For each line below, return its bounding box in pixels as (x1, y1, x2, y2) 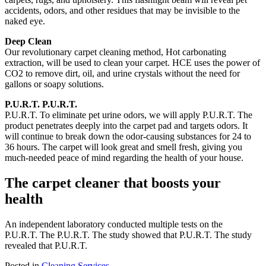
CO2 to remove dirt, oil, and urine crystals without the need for (5, 68, 240, 78)
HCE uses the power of (172, 57, 260, 68)
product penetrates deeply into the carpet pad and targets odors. (5, 120, 240, 131)
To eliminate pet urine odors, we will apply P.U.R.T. (40, 109, 235, 120)
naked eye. (5, 15, 45, 26)
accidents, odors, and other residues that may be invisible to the (5, 5, 240, 15)
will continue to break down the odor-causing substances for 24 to (5, 131, 251, 141)
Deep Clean (5, 36, 52, 46)
